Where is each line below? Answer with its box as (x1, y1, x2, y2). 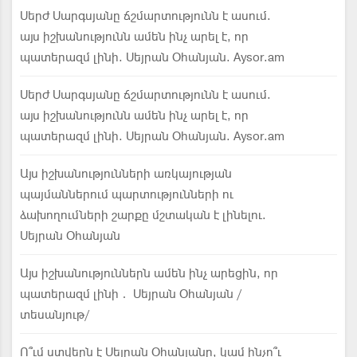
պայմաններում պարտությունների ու (20, 186, 233, 202)
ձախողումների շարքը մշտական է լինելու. (20, 207, 266, 223)
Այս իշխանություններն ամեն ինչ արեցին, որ (20, 265, 278, 281)
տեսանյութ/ (20, 307, 89, 323)
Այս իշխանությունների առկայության (20, 166, 232, 182)
